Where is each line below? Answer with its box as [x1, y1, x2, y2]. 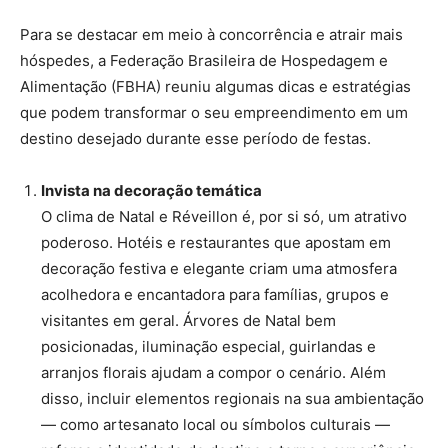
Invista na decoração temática [41, 180, 262, 200]
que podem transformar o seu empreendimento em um [20, 102, 408, 122]
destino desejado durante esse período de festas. [20, 128, 371, 148]
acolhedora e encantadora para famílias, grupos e [41, 284, 389, 304]
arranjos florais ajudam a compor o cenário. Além [41, 362, 386, 382]
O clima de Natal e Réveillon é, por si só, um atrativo [41, 206, 407, 226]
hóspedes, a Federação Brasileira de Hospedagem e [20, 50, 388, 70]
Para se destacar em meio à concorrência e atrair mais [20, 24, 403, 44]
